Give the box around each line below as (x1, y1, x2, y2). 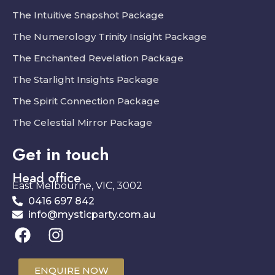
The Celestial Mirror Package (12, 116, 152, 128)
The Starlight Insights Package (12, 73, 159, 85)
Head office (12, 168, 81, 187)
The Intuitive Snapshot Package (12, 9, 164, 21)
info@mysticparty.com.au (28, 208, 156, 220)
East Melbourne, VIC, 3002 (12, 179, 142, 192)
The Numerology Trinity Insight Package (12, 30, 207, 42)
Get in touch (12, 141, 109, 167)
